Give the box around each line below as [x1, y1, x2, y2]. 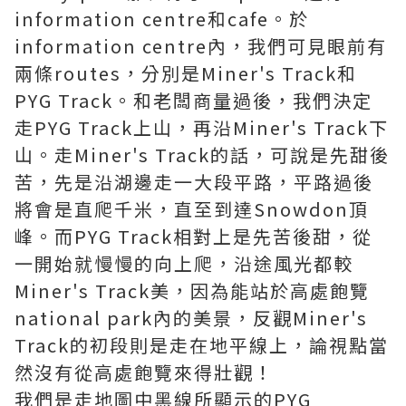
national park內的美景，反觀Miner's [14, 304, 368, 331]
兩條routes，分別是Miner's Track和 [14, 60, 357, 86]
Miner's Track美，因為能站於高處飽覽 [14, 277, 370, 304]
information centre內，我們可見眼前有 [14, 33, 387, 59]
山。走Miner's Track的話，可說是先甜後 [14, 141, 390, 168]
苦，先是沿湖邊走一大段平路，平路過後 [14, 169, 373, 195]
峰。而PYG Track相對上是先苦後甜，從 [14, 223, 372, 249]
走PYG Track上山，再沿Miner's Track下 [14, 114, 389, 140]
